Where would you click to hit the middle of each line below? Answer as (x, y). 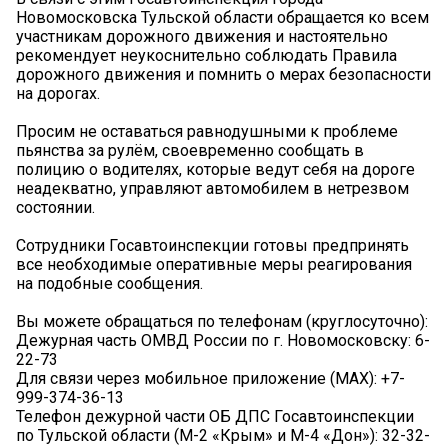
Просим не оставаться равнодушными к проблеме (207, 132)
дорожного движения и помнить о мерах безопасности (223, 75)
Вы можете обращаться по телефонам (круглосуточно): (222, 322)
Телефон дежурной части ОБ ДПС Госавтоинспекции (215, 417)
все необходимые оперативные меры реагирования (214, 265)
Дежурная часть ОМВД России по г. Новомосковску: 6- (223, 341)
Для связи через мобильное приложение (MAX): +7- (210, 379)
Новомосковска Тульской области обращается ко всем (222, 18)
